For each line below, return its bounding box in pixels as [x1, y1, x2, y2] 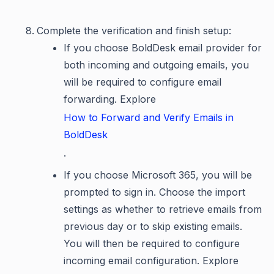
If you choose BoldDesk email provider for [64, 42, 262, 54]
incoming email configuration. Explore [64, 254, 239, 267]
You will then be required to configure [64, 237, 240, 250]
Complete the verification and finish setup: [37, 24, 231, 37]
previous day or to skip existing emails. [64, 220, 242, 233]
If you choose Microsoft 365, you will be [64, 169, 252, 182]
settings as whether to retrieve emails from [64, 203, 262, 216]
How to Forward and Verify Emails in [64, 111, 234, 124]
